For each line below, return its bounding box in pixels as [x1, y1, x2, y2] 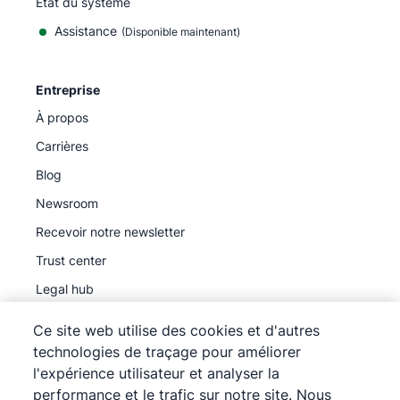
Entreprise [36, 81, 100, 97]
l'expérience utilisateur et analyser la [33, 364, 280, 382]
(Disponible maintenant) [121, 24, 240, 38]
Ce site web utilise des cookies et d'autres [33, 321, 321, 339]
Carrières [36, 137, 88, 154]
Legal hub [36, 280, 94, 296]
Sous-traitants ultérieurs [36, 309, 175, 325]
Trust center [36, 252, 106, 268]
